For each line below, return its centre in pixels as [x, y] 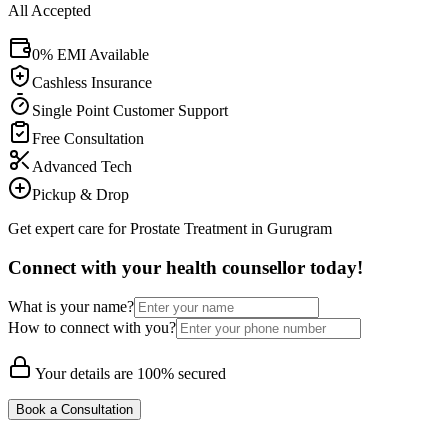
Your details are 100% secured [129, 374]
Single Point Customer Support [130, 110]
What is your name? [71, 307]
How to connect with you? [92, 328]
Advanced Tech [82, 166]
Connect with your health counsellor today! [185, 267]
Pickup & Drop [80, 194]
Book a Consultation [74, 410]
